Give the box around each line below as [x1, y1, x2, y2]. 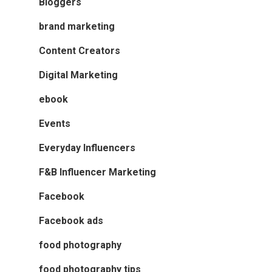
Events [39, 118, 70, 130]
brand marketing [39, 21, 115, 33]
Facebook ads [39, 215, 103, 227]
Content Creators [39, 45, 120, 57]
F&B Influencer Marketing [39, 166, 156, 178]
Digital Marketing [39, 69, 118, 81]
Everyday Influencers [39, 142, 135, 154]
